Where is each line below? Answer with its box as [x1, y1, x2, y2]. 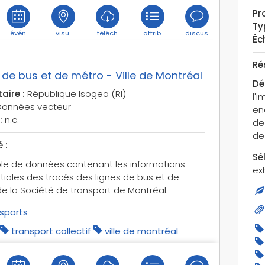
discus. [185, 28, 209, 38]
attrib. [143, 28, 162, 38]
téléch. [96, 28, 119, 38]
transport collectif [11, 224, 91, 237]
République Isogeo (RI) [24, 87, 126, 100]
